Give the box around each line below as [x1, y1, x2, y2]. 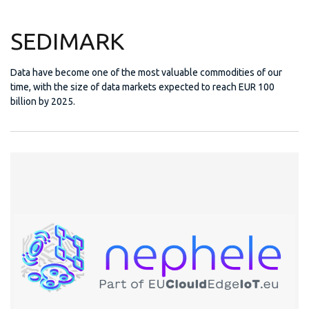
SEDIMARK [10, 28, 124, 54]
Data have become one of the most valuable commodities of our [10, 67, 282, 79]
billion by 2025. [10, 96, 75, 108]
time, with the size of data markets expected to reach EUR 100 [10, 81, 275, 93]
